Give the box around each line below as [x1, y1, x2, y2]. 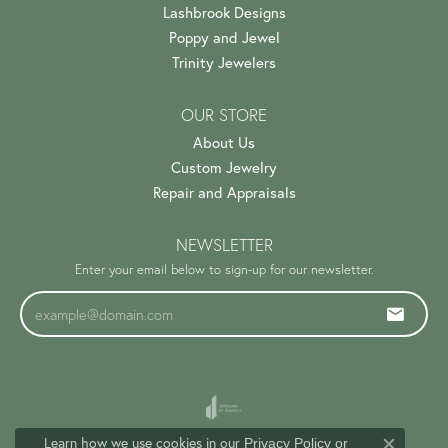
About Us [193, 132, 255, 152]
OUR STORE [181, 104, 267, 125]
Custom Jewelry [171, 157, 277, 177]
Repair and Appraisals [152, 182, 296, 202]
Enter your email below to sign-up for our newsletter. [74, 260, 374, 277]
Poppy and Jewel [168, 27, 280, 47]
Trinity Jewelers [172, 52, 276, 72]
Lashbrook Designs [162, 2, 286, 22]
